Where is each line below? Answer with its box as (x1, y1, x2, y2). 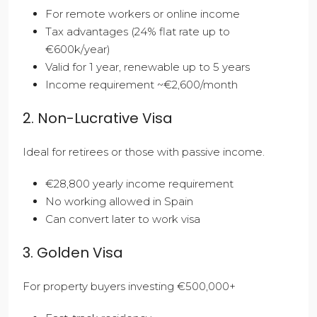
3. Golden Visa (23, 243, 123, 263)
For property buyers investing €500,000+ (23, 279, 236, 294)
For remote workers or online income (45, 7, 240, 21)
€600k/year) (45, 42, 110, 57)
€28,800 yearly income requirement (45, 177, 234, 191)
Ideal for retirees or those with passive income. (23, 145, 265, 159)
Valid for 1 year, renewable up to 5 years (45, 60, 250, 74)
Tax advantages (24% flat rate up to (45, 25, 230, 39)
